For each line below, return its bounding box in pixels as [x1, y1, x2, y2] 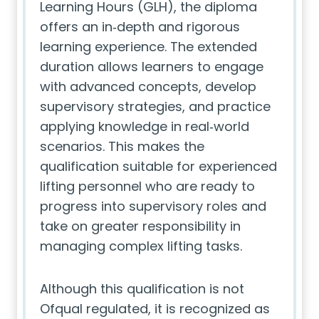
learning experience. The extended [40, 38, 257, 56]
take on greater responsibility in [40, 217, 241, 235]
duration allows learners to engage [40, 58, 263, 75]
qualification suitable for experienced [40, 157, 277, 175]
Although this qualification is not [40, 280, 244, 298]
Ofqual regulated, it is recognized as [40, 300, 270, 318]
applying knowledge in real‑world [40, 117, 249, 135]
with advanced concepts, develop [40, 78, 256, 95]
